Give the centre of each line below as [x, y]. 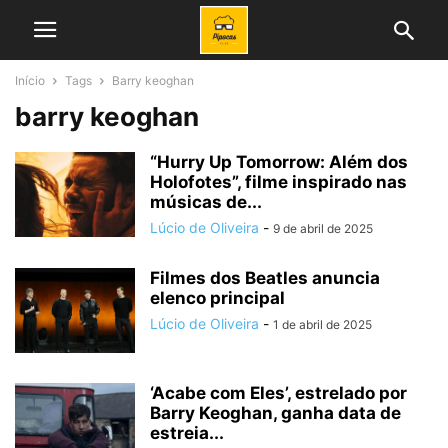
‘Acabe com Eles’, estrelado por [278, 393]
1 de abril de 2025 [322, 324]
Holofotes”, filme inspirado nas [278, 182]
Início [30, 80]
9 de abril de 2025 [323, 228]
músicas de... [206, 202]
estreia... [187, 433]
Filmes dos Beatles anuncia [265, 278]
